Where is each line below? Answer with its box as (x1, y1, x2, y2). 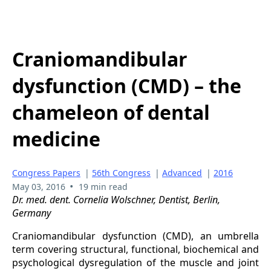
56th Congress (92, 166, 151, 178)
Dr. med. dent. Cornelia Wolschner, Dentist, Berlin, (12, 192, 220, 206)
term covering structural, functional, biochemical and (12, 242, 259, 256)
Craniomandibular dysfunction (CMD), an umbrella (12, 229, 259, 243)
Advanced (162, 166, 202, 178)
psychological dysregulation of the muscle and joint (12, 255, 259, 269)
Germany (12, 206, 51, 220)
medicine (12, 126, 100, 152)
